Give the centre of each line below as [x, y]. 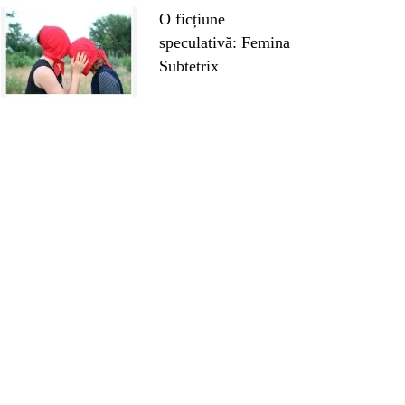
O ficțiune [192, 19]
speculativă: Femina [225, 42]
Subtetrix [189, 66]
